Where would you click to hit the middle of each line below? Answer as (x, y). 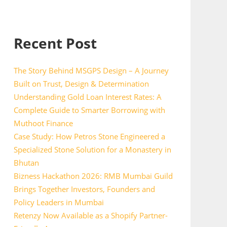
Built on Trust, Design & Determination (81, 84)
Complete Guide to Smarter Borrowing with (89, 110)
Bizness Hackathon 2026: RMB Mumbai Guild (93, 176)
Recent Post (55, 43)
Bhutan (26, 163)
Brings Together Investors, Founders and (84, 189)
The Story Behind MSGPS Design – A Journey (91, 70)
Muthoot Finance (43, 123)
